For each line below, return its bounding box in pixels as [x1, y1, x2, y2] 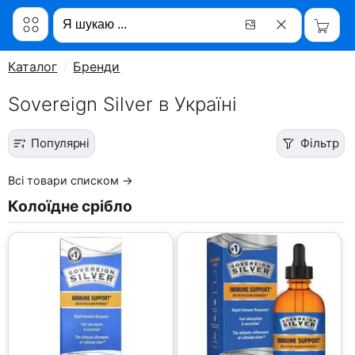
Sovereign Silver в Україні [8, 93, 238, 116]
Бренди [73, 59, 120, 74]
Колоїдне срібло [8, 197, 133, 216]
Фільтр [300, 136, 339, 151]
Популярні [31, 136, 90, 151]
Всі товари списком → [8, 174, 134, 187]
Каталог [8, 59, 58, 74]
